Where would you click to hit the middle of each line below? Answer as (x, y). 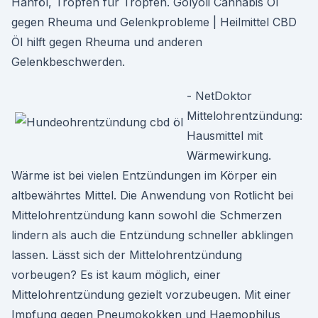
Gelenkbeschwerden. (68, 62)
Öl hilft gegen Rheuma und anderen (107, 42)
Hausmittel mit (225, 136)
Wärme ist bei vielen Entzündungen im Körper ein (144, 175)
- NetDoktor (219, 96)
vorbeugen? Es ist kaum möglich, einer (116, 275)
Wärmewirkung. (229, 155)
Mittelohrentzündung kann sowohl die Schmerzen (147, 215)
